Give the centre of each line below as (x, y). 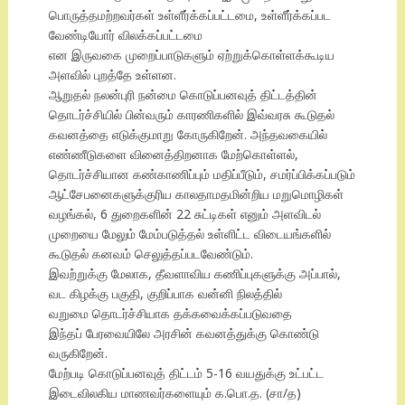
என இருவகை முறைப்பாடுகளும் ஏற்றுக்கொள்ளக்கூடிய (191, 55)
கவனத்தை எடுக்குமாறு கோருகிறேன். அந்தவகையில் (188, 135)
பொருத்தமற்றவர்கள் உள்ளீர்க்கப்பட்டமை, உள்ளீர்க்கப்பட (189, 15)
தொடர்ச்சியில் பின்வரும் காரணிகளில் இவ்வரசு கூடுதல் (191, 115)
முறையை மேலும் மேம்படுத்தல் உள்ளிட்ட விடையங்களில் (189, 234)
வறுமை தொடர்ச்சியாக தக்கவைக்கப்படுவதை (170, 314)
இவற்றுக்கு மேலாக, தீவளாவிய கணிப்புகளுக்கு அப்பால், (194, 274)
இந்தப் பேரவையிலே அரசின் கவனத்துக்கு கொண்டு (184, 334)
